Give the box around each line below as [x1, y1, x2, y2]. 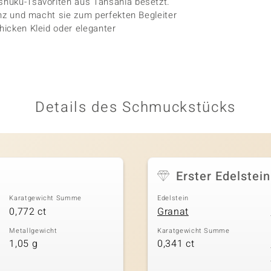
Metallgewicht [9, 225, 57, 236]
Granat [157, 204, 189, 219]
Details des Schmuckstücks [35, 97, 236, 118]
